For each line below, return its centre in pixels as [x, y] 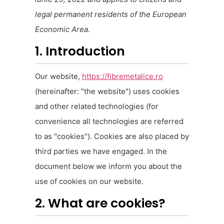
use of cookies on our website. [89, 181]
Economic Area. [62, 29]
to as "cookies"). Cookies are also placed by [112, 136]
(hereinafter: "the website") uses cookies [107, 91]
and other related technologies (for [97, 106]
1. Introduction [80, 51]
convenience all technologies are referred [109, 121]
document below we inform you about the [108, 166]
